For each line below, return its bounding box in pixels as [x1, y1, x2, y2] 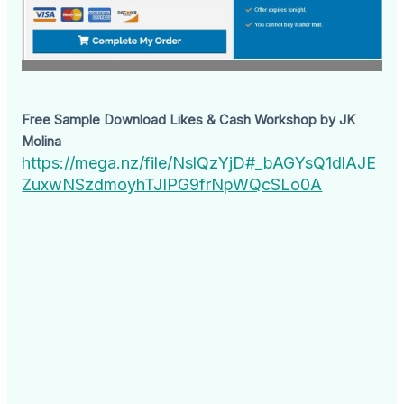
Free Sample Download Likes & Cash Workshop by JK [22, 111, 356, 128]
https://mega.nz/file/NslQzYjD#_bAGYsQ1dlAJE [22, 152, 377, 172]
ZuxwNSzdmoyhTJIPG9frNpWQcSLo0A [22, 174, 323, 194]
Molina [22, 133, 62, 150]
